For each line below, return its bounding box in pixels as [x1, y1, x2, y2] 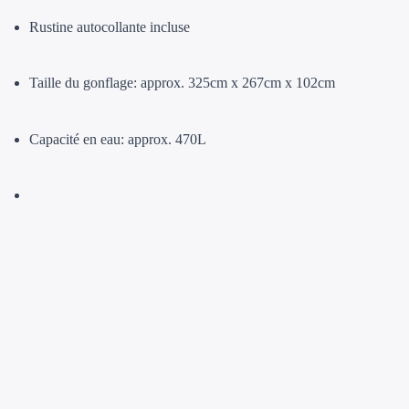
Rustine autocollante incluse [29, 18, 190, 35]
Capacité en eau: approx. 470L [29, 131, 206, 147]
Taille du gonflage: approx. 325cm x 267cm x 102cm [29, 75, 335, 91]
